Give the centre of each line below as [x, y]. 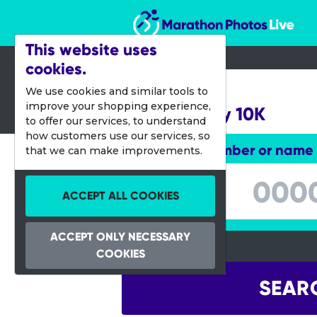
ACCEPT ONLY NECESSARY [120, 237]
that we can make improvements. [114, 151]
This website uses [91, 50]
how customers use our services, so [118, 136]
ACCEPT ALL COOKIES [120, 196]
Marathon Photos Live [195, 12]
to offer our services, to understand [116, 121]
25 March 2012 [172, 89]
